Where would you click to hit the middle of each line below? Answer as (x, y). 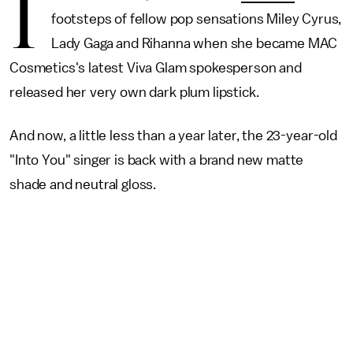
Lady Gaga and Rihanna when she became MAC (194, 43)
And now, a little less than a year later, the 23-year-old (173, 136)
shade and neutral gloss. (84, 184)
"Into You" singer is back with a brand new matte (157, 160)
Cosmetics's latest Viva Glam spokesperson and (156, 68)
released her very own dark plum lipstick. (136, 92)
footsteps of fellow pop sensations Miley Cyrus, (196, 19)
